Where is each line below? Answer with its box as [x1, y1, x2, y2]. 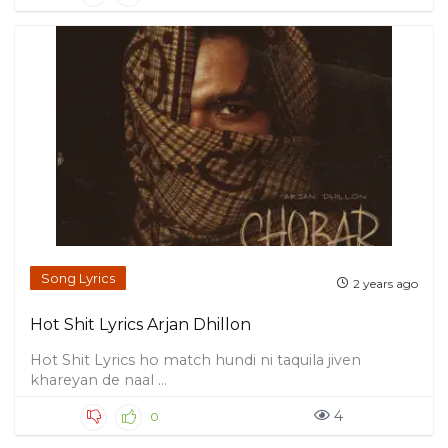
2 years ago [353, 275, 418, 291]
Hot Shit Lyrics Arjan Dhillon [30, 315, 251, 334]
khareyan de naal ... [30, 371, 167, 389]
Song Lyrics [41, 270, 115, 286]
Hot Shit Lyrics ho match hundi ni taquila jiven [30, 351, 361, 369]
